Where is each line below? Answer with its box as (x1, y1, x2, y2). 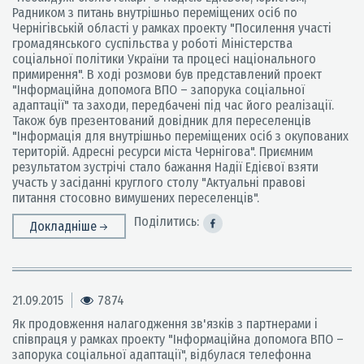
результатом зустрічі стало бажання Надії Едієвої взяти (12, 159, 318, 175)
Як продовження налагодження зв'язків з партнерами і (12, 316, 318, 331)
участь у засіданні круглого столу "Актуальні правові (12, 175, 305, 190)
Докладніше (30, 219, 100, 234)
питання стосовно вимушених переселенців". (12, 190, 259, 206)
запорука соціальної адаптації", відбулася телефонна (12, 347, 311, 362)
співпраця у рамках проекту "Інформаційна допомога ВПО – (12, 331, 344, 347)
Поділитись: (134, 214, 199, 229)
